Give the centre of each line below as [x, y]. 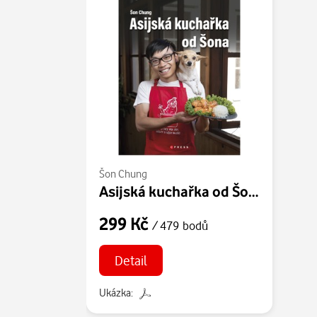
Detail [131, 260]
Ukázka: [116, 292]
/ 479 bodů [180, 225]
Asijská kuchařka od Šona [253, 191]
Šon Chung [123, 174]
